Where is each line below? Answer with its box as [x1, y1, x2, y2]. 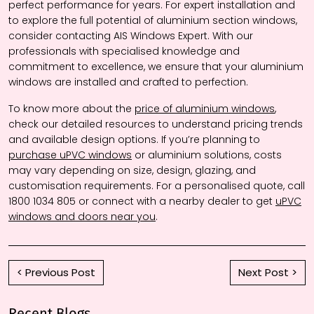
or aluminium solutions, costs [132, 148, 282, 163]
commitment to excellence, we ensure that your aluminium [8, 60, 303, 74]
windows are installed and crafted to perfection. [8, 75, 248, 90]
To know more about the [8, 102, 135, 116]
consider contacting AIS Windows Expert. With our [8, 29, 253, 43]
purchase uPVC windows [8, 148, 132, 163]
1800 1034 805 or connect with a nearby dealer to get [8, 194, 275, 209]
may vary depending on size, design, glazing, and [8, 163, 256, 178]
